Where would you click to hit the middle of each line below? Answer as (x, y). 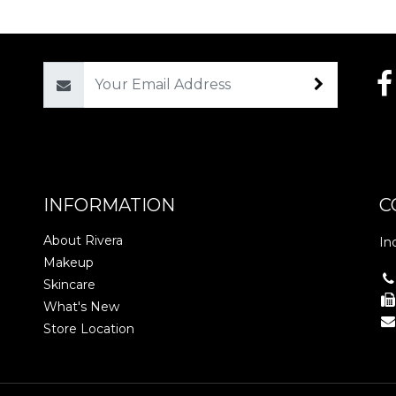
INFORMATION (109, 205)
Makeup (69, 262)
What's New (81, 306)
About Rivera (83, 240)
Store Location (89, 328)
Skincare (69, 284)
